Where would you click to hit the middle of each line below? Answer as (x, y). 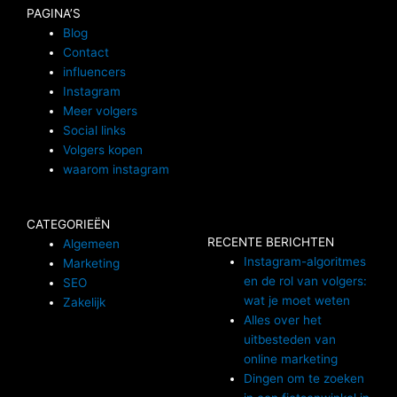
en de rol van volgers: (306, 281)
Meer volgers (101, 110)
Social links (95, 130)
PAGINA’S (54, 13)
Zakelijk (85, 303)
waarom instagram (117, 169)
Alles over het (283, 320)
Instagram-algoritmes (305, 262)
